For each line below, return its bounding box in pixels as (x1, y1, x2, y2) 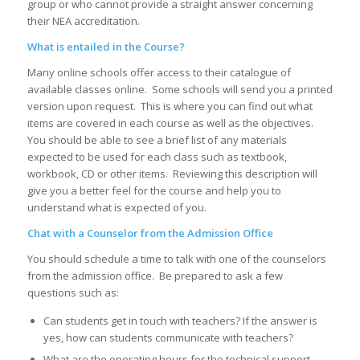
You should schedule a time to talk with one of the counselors (27, 252, 326, 267)
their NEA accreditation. (27, 14, 140, 29)
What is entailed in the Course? (27, 39, 185, 55)
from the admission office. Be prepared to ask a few (27, 268, 283, 284)
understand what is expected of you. (27, 200, 207, 215)
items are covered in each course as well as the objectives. (27, 116, 316, 131)
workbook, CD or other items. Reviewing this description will (27, 166, 317, 182)
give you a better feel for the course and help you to (27, 183, 281, 198)
